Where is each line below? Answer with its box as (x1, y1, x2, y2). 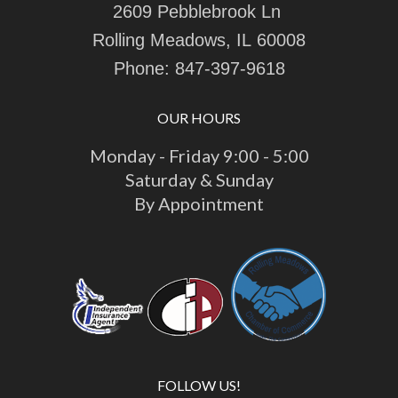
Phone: (113, 58, 175, 78)
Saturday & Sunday (124, 168, 274, 190)
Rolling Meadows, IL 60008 (92, 29, 306, 50)
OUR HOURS (157, 108, 241, 126)
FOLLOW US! (157, 376, 241, 394)
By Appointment (134, 192, 264, 214)
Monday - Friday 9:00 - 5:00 (89, 144, 309, 166)
